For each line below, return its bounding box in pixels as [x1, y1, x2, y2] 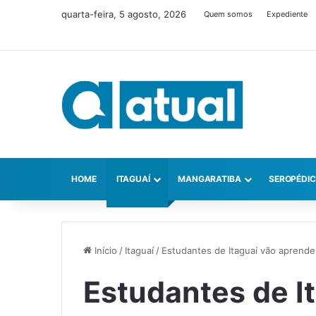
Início [92, 245, 117, 257]
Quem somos [204, 9, 253, 19]
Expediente [267, 9, 308, 19]
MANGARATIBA [177, 174, 241, 185]
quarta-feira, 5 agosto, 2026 [61, 8, 186, 20]
